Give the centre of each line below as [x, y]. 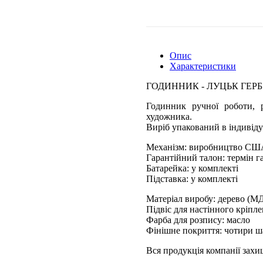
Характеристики [203, 66]
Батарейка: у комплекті [192, 168]
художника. [169, 117]
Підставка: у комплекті [192, 179]
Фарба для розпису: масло [198, 220]
